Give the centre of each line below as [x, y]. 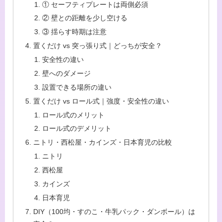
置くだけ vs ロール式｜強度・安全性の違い [101, 101]
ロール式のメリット [73, 115]
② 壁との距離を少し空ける [84, 18]
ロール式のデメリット [77, 129]
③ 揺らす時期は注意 [74, 32]
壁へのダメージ [66, 73]
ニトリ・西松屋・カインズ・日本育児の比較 [103, 142]
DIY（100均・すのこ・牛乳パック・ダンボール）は [114, 211]
